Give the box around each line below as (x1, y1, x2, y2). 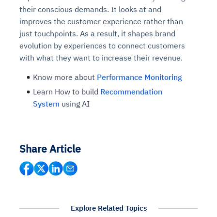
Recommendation (100, 87, 162, 97)
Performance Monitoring (97, 72, 182, 82)
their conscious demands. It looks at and (19, 4, 161, 15)
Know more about (33, 72, 97, 82)
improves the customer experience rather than (19, 16, 183, 27)
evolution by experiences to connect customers (19, 41, 185, 51)
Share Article (19, 142, 81, 156)
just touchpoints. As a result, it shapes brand (19, 29, 175, 39)
